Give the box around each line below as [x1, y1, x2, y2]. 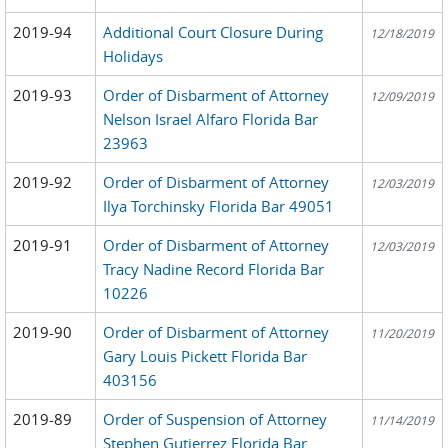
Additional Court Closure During [103, 21, 324, 42]
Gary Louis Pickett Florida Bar [103, 345, 308, 366]
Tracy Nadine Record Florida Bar [103, 258, 325, 279]
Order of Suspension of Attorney [103, 408, 328, 429]
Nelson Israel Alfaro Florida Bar [103, 108, 319, 129]
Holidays [103, 45, 164, 66]
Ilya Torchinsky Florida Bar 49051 [103, 195, 335, 216]
